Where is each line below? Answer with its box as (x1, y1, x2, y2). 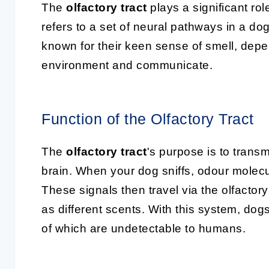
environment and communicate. (41, 59, 213, 71)
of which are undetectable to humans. (41, 222, 246, 235)
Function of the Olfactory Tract (41, 110, 254, 127)
